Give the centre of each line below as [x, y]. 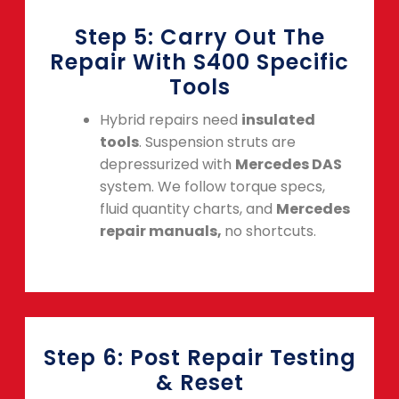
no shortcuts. [270, 232]
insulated [278, 120]
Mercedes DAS [289, 165]
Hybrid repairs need [171, 120]
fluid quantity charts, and [188, 209]
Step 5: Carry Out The [199, 37]
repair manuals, [162, 232]
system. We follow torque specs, [212, 187]
